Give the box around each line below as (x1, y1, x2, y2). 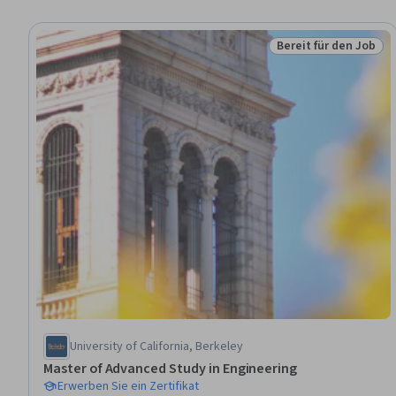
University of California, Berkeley (70, 337, 243, 355)
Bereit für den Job (277, 37, 376, 55)
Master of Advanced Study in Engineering (43, 358, 298, 378)
